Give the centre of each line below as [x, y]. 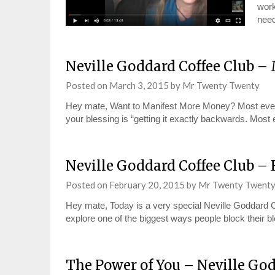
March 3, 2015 [139, 85]
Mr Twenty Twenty [221, 85]
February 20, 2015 [147, 185]
